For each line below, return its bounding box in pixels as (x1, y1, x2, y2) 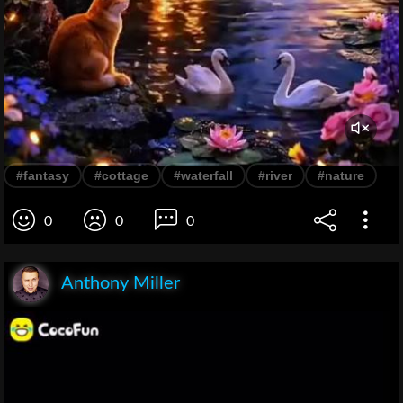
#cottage (94, 168, 148, 184)
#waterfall (174, 168, 233, 184)
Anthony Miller (61, 274, 180, 293)
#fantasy (16, 168, 69, 184)
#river (258, 168, 292, 184)
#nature (318, 168, 364, 184)
